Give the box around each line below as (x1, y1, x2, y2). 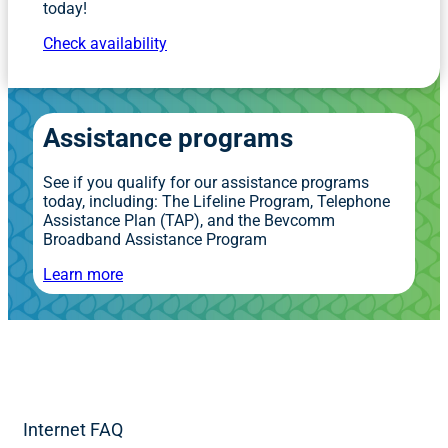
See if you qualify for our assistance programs (43, 172, 369, 192)
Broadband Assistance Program (43, 229, 267, 249)
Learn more (43, 264, 123, 284)
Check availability (43, 33, 167, 53)
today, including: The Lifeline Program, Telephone (43, 191, 390, 211)
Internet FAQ (23, 419, 123, 440)
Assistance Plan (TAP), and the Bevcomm (43, 210, 335, 230)
